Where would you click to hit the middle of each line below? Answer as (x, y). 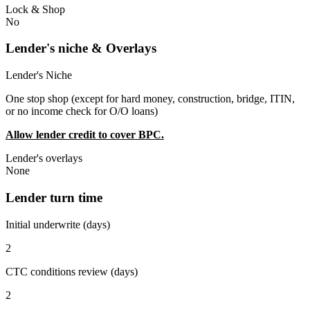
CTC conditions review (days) (72, 271)
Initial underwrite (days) (58, 224)
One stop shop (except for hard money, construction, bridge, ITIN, (150, 99)
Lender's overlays (44, 158)
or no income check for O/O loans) (82, 111)
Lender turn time (54, 197)
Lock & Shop (35, 9)
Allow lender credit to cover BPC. (85, 135)
